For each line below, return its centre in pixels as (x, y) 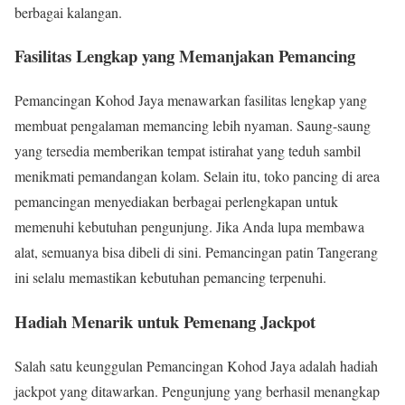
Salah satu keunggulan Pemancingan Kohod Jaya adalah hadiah (196, 365)
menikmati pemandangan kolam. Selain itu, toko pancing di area (197, 176)
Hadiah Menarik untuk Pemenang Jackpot (165, 321)
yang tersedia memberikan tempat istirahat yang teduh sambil (188, 151)
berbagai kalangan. (68, 12)
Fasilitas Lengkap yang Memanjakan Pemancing (185, 56)
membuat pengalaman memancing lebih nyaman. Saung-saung (193, 126)
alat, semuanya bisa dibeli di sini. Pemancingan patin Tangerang (196, 252)
